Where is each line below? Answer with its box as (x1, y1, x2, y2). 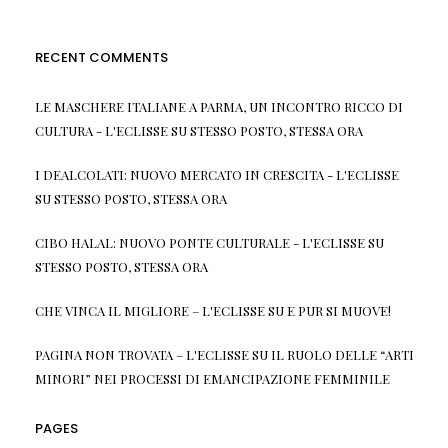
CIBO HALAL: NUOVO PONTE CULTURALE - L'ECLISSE (34, 233, 365, 251)
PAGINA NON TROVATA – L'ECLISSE (34, 345, 249, 363)
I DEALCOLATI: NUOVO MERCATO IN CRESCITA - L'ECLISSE (34, 165, 399, 183)
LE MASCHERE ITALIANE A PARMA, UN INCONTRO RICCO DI (34, 97, 403, 115)
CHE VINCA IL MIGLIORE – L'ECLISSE (34, 301, 265, 319)
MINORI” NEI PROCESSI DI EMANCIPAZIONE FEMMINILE (34, 369, 390, 387)
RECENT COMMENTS (34, 47, 168, 67)
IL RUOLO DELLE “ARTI (270, 345, 414, 363)
